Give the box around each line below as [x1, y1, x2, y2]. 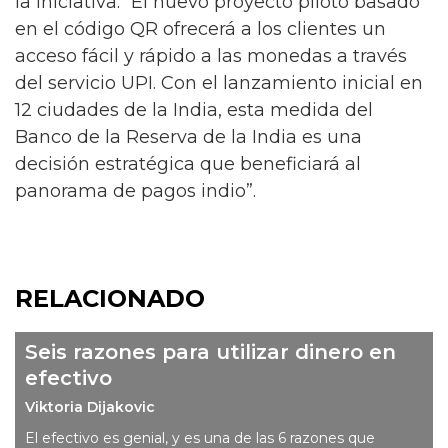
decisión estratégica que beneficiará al [15, 153, 361, 175]
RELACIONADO [15, 283, 205, 313]
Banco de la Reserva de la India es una [15, 126, 362, 148]
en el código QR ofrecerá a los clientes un [15, 18, 386, 40]
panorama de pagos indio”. [15, 180, 256, 202]
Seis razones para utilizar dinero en [25, 339, 396, 364]
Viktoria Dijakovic [25, 397, 155, 416]
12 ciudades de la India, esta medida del [15, 99, 373, 121]
